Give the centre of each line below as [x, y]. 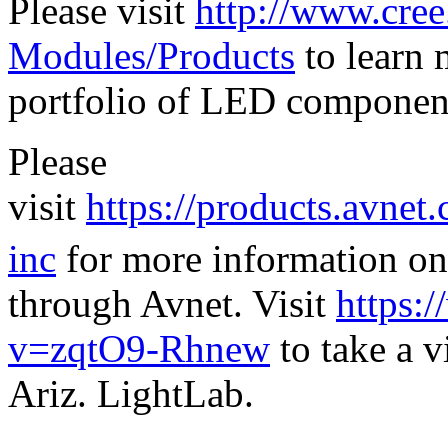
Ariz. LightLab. [131, 394]
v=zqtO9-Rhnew [139, 349]
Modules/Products [151, 56]
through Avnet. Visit [172, 304]
